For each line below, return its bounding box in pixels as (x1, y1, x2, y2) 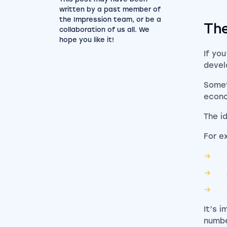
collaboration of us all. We (59, 26, 149, 33)
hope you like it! (59, 36, 114, 44)
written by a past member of (59, 6, 161, 13)
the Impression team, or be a (59, 16, 161, 23)
